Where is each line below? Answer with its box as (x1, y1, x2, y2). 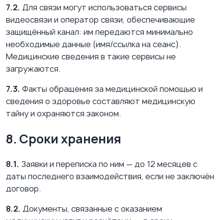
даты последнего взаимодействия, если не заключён (6, 170, 214, 182)
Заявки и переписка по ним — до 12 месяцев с (19, 158, 197, 169)
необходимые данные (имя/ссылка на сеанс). (6, 38, 181, 50)
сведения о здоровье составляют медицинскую (6, 95, 195, 107)
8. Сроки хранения (6, 130, 121, 147)
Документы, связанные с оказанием (21, 203, 162, 214)
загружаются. (6, 63, 60, 74)
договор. (6, 183, 41, 194)
